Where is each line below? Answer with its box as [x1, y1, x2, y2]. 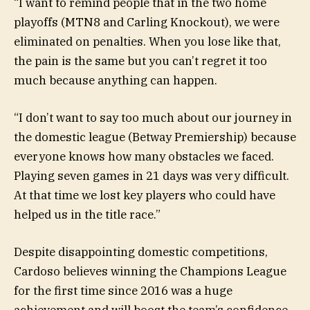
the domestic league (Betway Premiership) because [14, 129, 296, 145]
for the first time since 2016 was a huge [14, 283, 232, 299]
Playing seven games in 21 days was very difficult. [14, 167, 289, 183]
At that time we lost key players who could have [14, 187, 275, 203]
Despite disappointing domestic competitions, [14, 244, 268, 260]
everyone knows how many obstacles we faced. [14, 148, 274, 164]
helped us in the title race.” [14, 206, 161, 222]
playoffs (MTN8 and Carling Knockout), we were [14, 14, 280, 30]
